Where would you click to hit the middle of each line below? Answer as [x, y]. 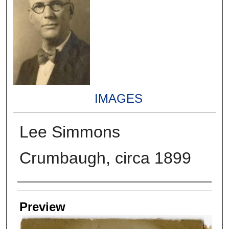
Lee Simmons [70, 132]
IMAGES [118, 99]
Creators [40, 192]
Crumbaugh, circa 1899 [105, 158]
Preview [42, 207]
